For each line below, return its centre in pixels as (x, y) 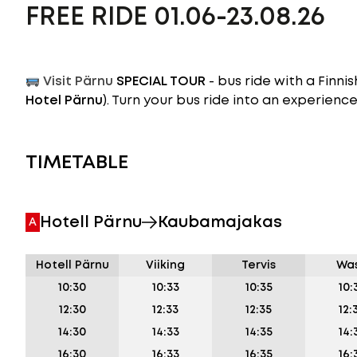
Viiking (165, 265)
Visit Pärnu (78, 82)
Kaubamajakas (220, 222)
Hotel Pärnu (64, 101)
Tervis (259, 265)
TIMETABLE (77, 163)
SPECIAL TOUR (160, 82)
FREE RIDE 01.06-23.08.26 (175, 18)
